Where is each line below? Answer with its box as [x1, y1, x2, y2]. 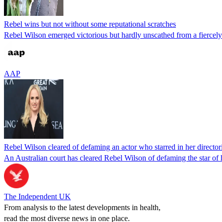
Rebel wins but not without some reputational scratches [4, 19, 176, 28]
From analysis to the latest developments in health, [4, 203, 161, 212]
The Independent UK [4, 192, 71, 201]
